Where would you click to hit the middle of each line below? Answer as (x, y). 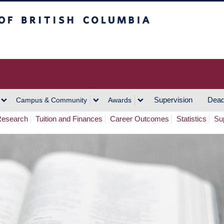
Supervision (173, 100)
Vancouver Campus (83, 43)
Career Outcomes (139, 119)
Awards (120, 100)
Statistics (191, 119)
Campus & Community (51, 100)
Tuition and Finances (69, 119)
